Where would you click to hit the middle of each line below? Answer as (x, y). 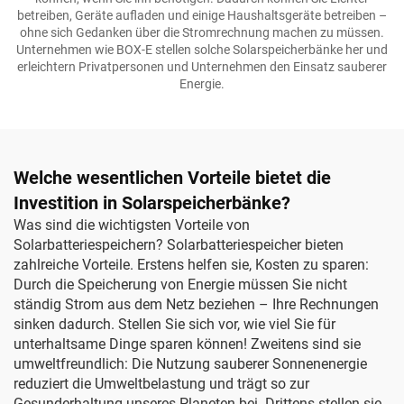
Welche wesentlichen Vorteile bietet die (172, 178)
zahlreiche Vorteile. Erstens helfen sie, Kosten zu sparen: (191, 265)
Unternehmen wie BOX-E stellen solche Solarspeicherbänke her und (202, 50)
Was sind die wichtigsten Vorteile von (132, 225)
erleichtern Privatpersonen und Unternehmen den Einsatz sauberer (202, 67)
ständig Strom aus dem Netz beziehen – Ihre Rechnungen (196, 304)
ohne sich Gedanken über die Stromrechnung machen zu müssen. (202, 32)
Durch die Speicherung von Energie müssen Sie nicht (180, 285)
